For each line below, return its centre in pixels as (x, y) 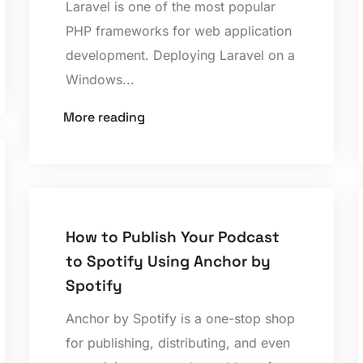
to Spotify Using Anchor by (168, 261)
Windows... (100, 80)
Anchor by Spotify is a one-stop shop (180, 318)
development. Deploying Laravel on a (180, 56)
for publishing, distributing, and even (177, 342)
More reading (104, 117)
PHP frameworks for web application (178, 31)
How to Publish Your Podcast (172, 237)
